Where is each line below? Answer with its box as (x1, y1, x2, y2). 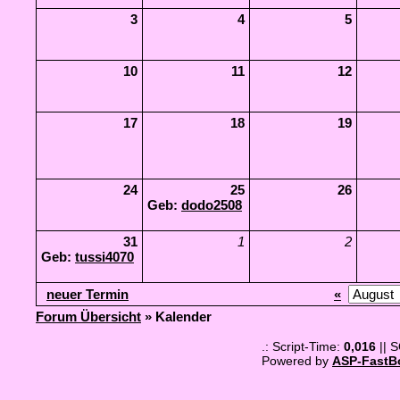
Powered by (262, 354, 332, 368)
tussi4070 (75, 249, 134, 264)
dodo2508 (181, 197, 242, 212)
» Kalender (141, 309, 212, 324)
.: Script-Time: (262, 339, 344, 354)
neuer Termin (46, 287, 129, 302)
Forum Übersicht (36, 309, 141, 324)
